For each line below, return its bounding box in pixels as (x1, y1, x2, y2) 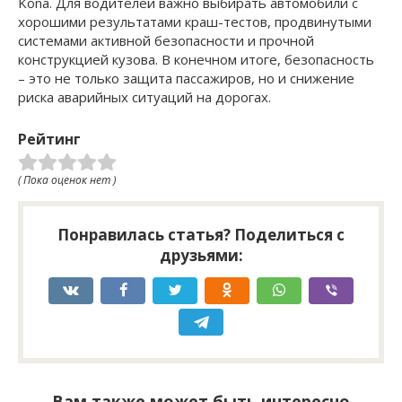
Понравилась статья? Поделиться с (57, 223, 345, 245)
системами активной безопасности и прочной (18, 31, 314, 49)
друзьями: (159, 244, 243, 266)
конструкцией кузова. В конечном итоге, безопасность (18, 49, 374, 68)
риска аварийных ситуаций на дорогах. (18, 87, 271, 106)
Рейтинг (18, 128, 81, 149)
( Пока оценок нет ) (18, 171, 116, 188)
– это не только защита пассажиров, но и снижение (18, 68, 354, 87)
